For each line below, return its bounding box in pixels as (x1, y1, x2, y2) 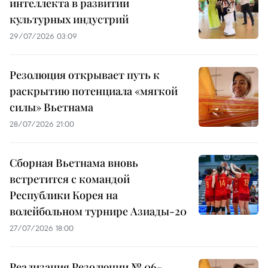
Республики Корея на (10, 188, 118, 203)
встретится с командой (10, 172, 130, 187)
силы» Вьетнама (10, 100, 93, 115)
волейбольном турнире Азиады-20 (10, 204, 187, 219)
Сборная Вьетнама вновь (10, 156, 138, 170)
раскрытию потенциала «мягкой (10, 84, 178, 99)
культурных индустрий (10, 12, 129, 27)
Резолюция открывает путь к (10, 68, 160, 83)
